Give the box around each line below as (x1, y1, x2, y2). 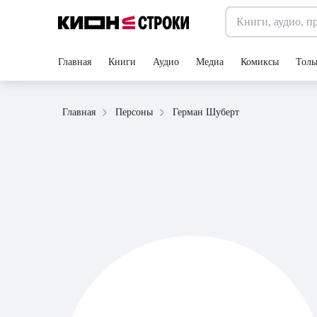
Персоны (115, 107, 153, 117)
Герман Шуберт (173, 106, 239, 117)
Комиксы (241, 57, 279, 67)
